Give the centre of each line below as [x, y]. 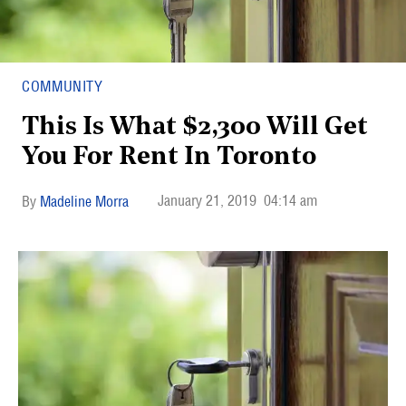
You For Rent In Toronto [169, 158]
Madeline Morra [84, 201]
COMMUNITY [63, 86]
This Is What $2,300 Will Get [195, 128]
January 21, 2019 [207, 200]
